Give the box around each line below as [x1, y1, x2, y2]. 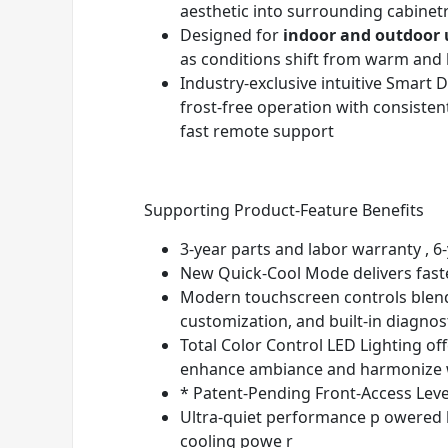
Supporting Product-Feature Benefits [144, 199, 424, 221]
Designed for [180, 24, 283, 46]
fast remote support [180, 120, 334, 142]
